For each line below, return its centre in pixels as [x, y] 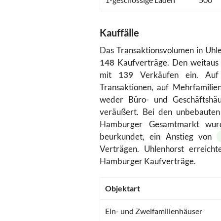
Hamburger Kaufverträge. [148, 161]
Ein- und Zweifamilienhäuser [154, 211]
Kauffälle [119, 33]
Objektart [123, 188]
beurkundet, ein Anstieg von [158, 137]
